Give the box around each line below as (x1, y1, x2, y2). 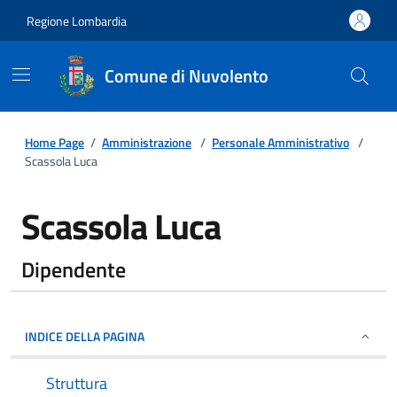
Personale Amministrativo (212, 133, 349, 152)
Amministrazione (102, 133, 191, 152)
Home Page (25, 133, 84, 152)
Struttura (46, 371, 107, 395)
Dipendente (21, 253, 126, 285)
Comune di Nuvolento (105, 62, 269, 90)
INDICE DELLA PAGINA (25, 327, 144, 346)
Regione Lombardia (27, 11, 127, 30)
